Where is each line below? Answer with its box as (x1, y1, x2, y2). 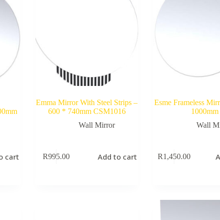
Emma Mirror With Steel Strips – (36, 98, 138, 107)
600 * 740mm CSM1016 (48, 107, 126, 115)
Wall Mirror (78, 120, 115, 129)
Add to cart (98, 152, 137, 162)
